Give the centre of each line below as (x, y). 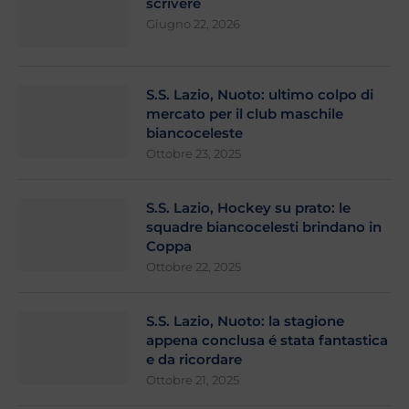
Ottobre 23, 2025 (194, 154)
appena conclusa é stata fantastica (267, 341)
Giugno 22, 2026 (193, 24)
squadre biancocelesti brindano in (264, 227)
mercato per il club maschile (245, 114)
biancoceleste (194, 133)
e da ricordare (194, 360)
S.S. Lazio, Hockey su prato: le (248, 208)
